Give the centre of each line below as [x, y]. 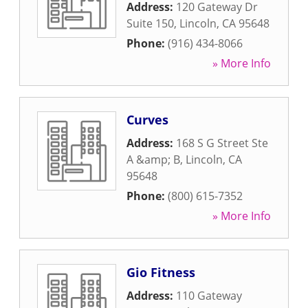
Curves [147, 120]
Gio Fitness [161, 272]
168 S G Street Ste [222, 143]
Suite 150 [150, 23]
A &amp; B [153, 159]
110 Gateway [209, 296]
